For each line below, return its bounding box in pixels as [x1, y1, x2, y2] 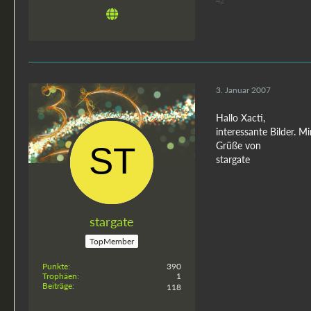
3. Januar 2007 [216, 85, 271, 96]
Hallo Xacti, [216, 111, 265, 124]
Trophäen [42, 270, 77, 281]
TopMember [90, 235, 134, 246]
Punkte [42, 260, 68, 271]
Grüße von [216, 139, 261, 151]
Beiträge [42, 280, 72, 291]
